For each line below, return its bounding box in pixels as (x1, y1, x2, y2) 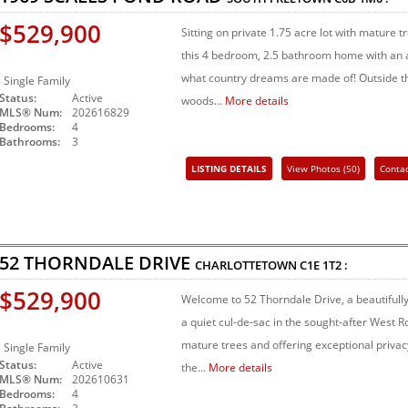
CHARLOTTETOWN (195, 257, 300, 274)
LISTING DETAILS (191, 162, 267, 176)
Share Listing (287, 189, 342, 203)
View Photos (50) (287, 162, 360, 176)
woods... (181, 93, 225, 109)
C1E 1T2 (300, 257, 342, 274)
